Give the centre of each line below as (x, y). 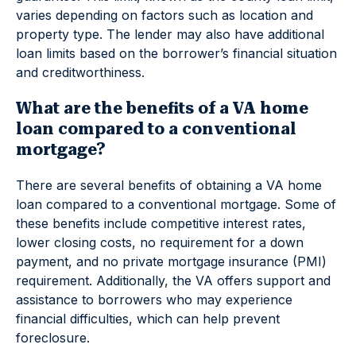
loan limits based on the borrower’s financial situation (176, 53)
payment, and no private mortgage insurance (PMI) (171, 261)
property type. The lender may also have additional (170, 34)
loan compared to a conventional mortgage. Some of (176, 204)
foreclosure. (53, 338)
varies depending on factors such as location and (164, 15)
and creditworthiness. (80, 72)
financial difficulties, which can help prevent (148, 319)
